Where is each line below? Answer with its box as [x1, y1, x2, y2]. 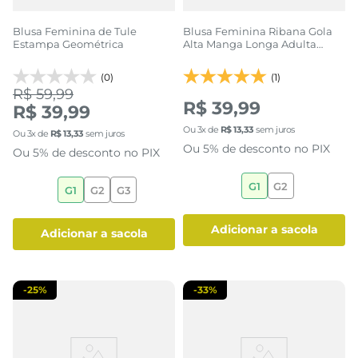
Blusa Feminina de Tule [13, 24, 137, 38]
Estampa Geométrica [13, 37, 124, 50]
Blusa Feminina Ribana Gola [183, 24, 332, 38]
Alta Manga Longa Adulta [183, 37, 316, 50]
